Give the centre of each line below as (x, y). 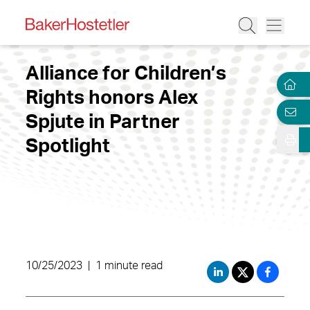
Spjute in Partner (103, 122)
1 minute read (129, 266)
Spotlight (68, 146)
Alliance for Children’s (126, 73)
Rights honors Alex (112, 98)
